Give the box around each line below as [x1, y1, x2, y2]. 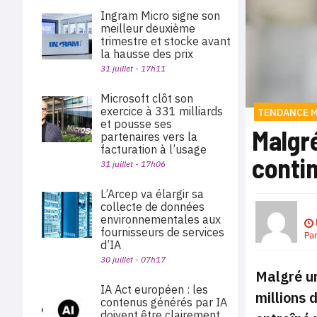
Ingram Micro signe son [100, 8, 220, 23]
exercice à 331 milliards [100, 104, 223, 118]
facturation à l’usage [100, 142, 207, 156]
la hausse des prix [100, 47, 193, 61]
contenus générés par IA [100, 295, 227, 309]
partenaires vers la [100, 129, 197, 144]
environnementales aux [100, 212, 221, 226]
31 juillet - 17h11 [100, 63, 166, 74]
